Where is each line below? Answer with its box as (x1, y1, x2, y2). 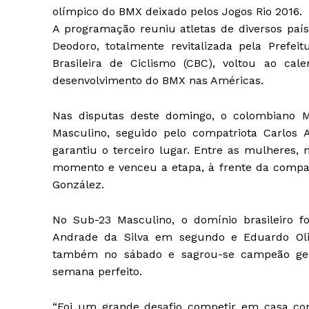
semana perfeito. (52, 265, 142, 279)
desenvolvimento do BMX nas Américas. (52, 74, 263, 88)
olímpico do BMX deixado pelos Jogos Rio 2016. (52, 5, 302, 19)
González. (52, 178, 104, 192)
